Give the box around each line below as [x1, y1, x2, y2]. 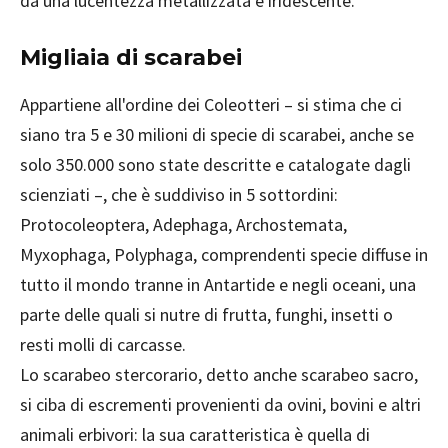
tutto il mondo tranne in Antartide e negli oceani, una [20, 273, 416, 297]
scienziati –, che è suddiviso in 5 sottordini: [20, 183, 338, 207]
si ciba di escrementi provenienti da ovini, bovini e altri [20, 393, 421, 417]
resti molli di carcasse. [20, 333, 186, 357]
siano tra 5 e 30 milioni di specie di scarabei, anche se [20, 123, 414, 147]
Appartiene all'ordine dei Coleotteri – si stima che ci [20, 93, 402, 117]
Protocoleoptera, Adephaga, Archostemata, [20, 213, 347, 237]
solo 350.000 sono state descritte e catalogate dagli [20, 153, 411, 177]
